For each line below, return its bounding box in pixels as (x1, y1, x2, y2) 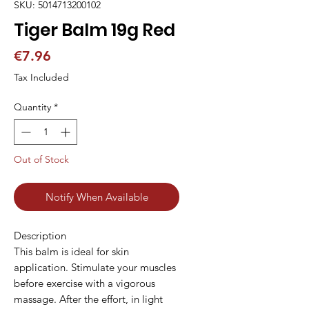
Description (14, 229, 66, 243)
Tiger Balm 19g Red (14, 18, 175, 43)
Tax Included (14, 71, 69, 84)
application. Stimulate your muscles (14, 261, 176, 275)
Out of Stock (14, 153, 69, 166)
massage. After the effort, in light (14, 292, 163, 306)
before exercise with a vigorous (14, 277, 155, 290)
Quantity (14, 101, 51, 114)
